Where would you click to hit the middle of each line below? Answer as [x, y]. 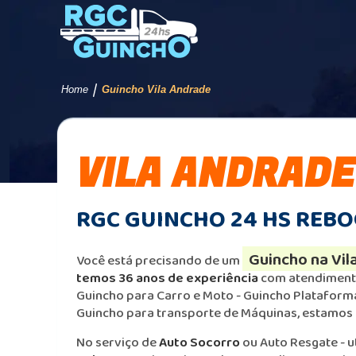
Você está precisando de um [159, 260]
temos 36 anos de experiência [168, 278]
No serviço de [118, 342]
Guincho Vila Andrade [156, 89]
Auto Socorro [199, 342]
